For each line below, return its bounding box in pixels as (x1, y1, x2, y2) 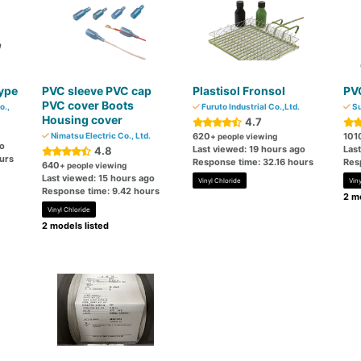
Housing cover (42, 113, 123, 127)
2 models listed (42, 220, 110, 231)
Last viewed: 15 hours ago (42, 172, 156, 184)
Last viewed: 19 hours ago (192, 143, 305, 155)
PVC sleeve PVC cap (42, 84, 152, 98)
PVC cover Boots (42, 98, 135, 112)
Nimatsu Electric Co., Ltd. (49, 131, 151, 140)
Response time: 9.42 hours (42, 185, 160, 197)
